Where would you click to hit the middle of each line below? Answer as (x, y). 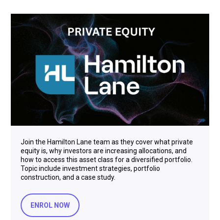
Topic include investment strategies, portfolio (90, 168)
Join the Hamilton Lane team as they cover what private (107, 142)
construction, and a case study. (68, 177)
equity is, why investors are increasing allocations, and (104, 151)
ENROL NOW (50, 205)
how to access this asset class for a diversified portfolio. (107, 159)
